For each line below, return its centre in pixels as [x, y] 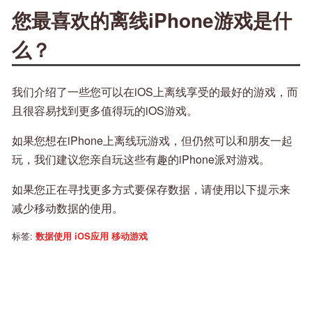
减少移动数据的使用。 [68, 208]
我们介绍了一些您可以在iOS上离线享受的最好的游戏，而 [155, 92]
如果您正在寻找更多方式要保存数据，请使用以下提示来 [151, 189]
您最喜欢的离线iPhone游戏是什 [152, 20]
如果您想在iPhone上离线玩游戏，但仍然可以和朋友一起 [152, 141]
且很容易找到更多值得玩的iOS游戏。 [105, 111]
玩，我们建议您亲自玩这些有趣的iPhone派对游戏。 [141, 159]
